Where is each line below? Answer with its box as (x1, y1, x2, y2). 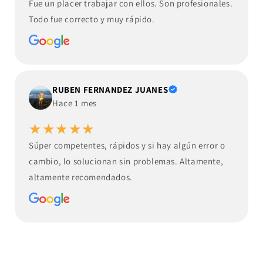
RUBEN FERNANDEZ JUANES (52, 84, 168, 96)
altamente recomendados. (29, 171, 133, 183)
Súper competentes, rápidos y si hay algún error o (29, 140, 225, 151)
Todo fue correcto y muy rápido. (29, 14, 155, 25)
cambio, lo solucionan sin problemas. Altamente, (29, 156, 224, 167)
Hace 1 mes (52, 97, 97, 109)
